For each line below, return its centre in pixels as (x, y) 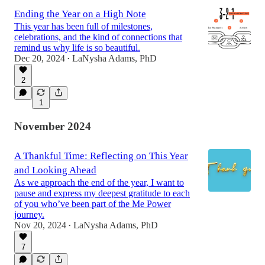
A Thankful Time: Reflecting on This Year (101, 156)
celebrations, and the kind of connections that (98, 37)
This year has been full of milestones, (83, 27)
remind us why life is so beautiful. (77, 48)
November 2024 (53, 126)
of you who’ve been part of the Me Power (93, 203)
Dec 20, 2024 (40, 59)
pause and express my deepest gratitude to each (102, 193)
